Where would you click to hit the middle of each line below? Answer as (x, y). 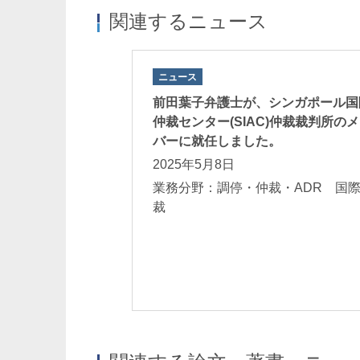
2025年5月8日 (193, 164)
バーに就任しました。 (217, 141)
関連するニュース (188, 22)
